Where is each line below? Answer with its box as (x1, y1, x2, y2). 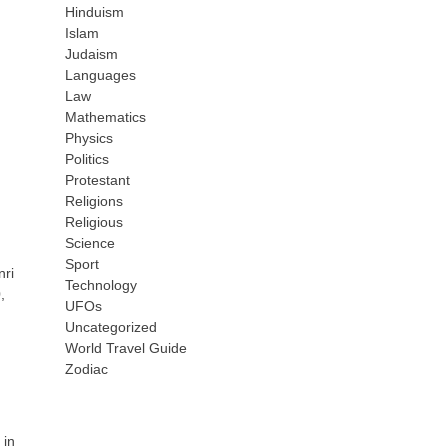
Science (65, 235, 116, 251)
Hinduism (65, 4, 125, 20)
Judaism (65, 46, 119, 62)
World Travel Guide (65, 340, 188, 356)
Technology (65, 277, 138, 293)
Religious (65, 214, 124, 230)
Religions (65, 193, 124, 209)
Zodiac (65, 361, 109, 377)
